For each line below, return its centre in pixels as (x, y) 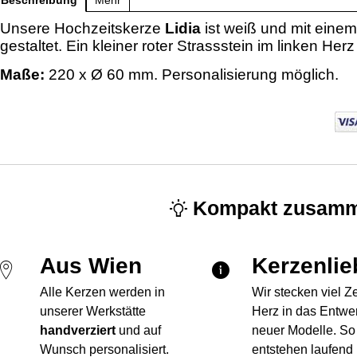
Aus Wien (91, 265)
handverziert (78, 330)
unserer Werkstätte (93, 311)
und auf (138, 330)
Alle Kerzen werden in (102, 292)
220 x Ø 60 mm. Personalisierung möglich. (192, 75)
